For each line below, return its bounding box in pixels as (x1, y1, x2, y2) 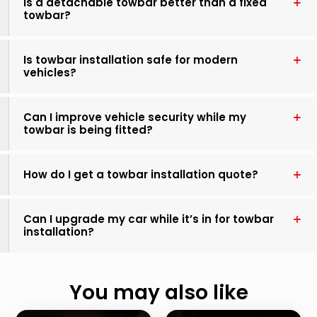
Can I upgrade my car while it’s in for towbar (23, 212, 274, 227)
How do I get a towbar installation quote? (23, 167, 258, 183)
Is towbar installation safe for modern (23, 52, 238, 68)
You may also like (69, 279, 248, 307)
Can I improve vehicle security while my (23, 110, 246, 125)
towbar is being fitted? (23, 122, 153, 138)
